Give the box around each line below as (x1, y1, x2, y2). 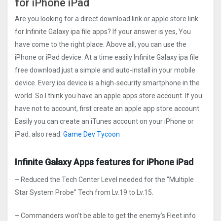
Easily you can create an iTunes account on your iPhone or (15, 117, 194, 126)
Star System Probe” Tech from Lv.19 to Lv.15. (15, 188, 153, 197)
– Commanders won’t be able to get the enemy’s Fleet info (15, 212, 196, 220)
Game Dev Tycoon (63, 130, 120, 139)
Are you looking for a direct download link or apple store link (15, 15, 198, 23)
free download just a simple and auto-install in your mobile (15, 66, 195, 74)
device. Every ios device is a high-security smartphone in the (15, 79, 200, 87)
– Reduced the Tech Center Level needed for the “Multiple (15, 176, 194, 184)
